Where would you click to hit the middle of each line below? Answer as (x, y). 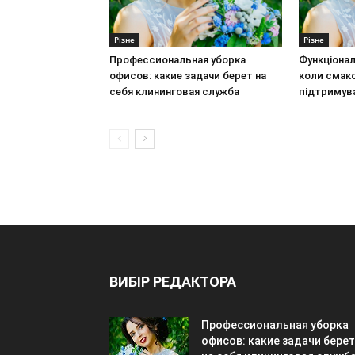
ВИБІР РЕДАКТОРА (173, 282)
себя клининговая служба (174, 92)
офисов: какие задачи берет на (188, 76)
